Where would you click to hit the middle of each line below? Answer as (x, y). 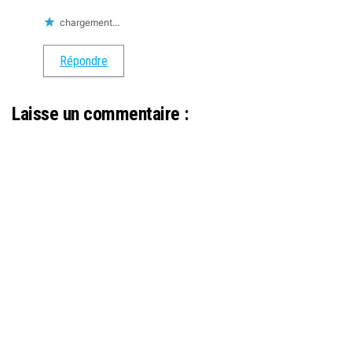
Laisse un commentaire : (101, 114)
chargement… (90, 22)
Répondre (84, 60)
